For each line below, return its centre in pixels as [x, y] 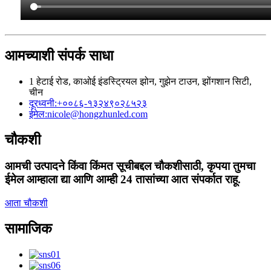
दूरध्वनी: [43, 103]
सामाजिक [28, 229]
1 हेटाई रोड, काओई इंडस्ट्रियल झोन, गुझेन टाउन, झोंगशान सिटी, [140, 81]
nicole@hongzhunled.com [97, 114]
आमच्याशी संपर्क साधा [59, 55]
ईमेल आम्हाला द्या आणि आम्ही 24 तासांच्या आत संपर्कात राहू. [123, 180]
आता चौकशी [26, 203]
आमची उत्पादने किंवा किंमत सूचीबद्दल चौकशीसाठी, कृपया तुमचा [130, 166]
